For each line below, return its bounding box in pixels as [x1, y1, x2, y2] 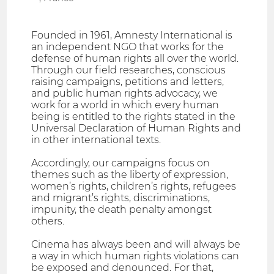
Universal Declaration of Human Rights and [31, 122, 242, 135]
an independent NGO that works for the [31, 41, 224, 53]
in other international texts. [31, 134, 161, 146]
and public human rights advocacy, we [31, 87, 218, 100]
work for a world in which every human [31, 99, 220, 111]
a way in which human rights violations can [31, 250, 240, 262]
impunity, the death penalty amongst [31, 204, 212, 216]
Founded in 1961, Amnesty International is [31, 29, 233, 42]
